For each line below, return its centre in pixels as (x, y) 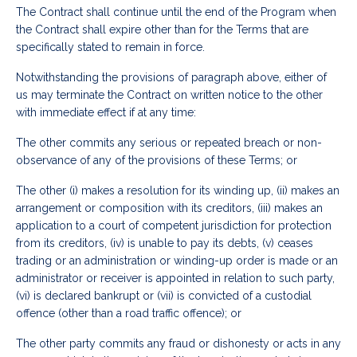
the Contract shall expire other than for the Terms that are (162, 30)
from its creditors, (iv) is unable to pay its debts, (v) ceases (165, 243)
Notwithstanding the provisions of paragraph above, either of (171, 78)
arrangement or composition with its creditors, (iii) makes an (169, 208)
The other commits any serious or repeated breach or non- (169, 143)
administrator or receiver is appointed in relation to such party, (175, 279)
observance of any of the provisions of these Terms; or (157, 161)
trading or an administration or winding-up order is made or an (177, 261)
